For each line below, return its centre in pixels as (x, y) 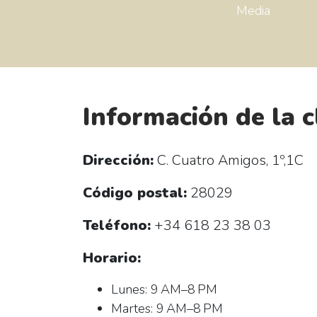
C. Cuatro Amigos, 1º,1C (229, 160)
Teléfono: (117, 225)
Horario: (112, 258)
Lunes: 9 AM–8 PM (164, 289)
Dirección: (118, 160)
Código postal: (135, 193)
